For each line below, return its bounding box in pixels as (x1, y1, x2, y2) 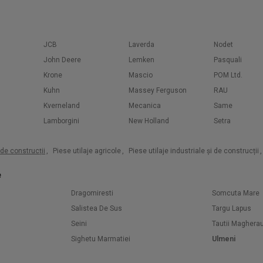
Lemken (129, 56, 154, 64)
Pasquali (214, 56, 242, 64)
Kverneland (43, 102, 80, 110)
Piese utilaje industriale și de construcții (129, 147, 259, 155)
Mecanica (129, 102, 161, 110)
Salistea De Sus (71, 204, 122, 213)
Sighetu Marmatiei (71, 235, 130, 243)
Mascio (129, 71, 153, 79)
